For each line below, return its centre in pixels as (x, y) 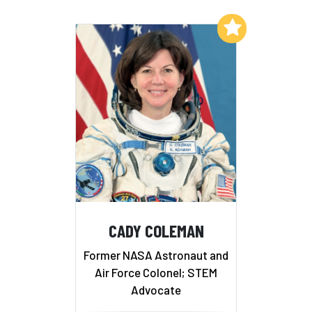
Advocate (156, 290)
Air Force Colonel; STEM (156, 273)
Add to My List (179, 28)
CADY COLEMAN (156, 230)
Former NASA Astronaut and (156, 255)
